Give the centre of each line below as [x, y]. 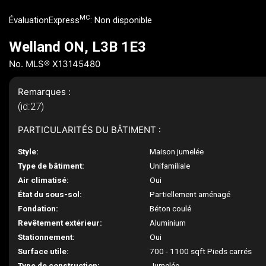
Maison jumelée [177, 151]
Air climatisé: [43, 180]
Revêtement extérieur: [60, 223]
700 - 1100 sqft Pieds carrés [201, 251]
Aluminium [168, 223]
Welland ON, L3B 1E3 [77, 47]
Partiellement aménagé [190, 194]
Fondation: [38, 208]
